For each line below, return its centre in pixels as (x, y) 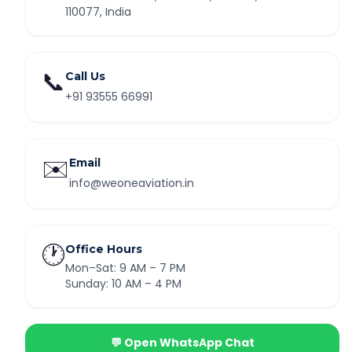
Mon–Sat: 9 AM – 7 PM (125, 268)
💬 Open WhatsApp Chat (182, 343)
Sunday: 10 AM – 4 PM (123, 284)
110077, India (98, 12)
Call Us (85, 76)
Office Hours (104, 249)
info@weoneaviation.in (132, 183)
